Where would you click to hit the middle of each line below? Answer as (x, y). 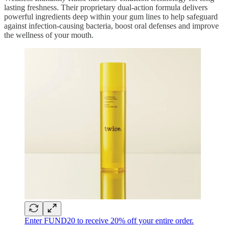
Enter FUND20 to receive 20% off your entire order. (109, 221)
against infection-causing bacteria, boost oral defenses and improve (111, 26)
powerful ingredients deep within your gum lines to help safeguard (111, 16)
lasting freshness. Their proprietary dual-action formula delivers (106, 7)
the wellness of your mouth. (49, 35)
